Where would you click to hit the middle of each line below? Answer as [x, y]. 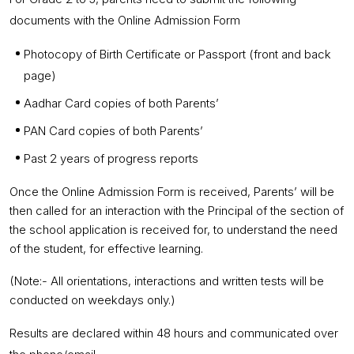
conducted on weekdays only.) [92, 300]
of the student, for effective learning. [106, 249]
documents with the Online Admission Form [125, 20]
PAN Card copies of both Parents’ [113, 131]
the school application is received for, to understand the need [173, 230]
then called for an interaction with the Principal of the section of [177, 211]
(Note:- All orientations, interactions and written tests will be [167, 281]
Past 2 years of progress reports [111, 158]
